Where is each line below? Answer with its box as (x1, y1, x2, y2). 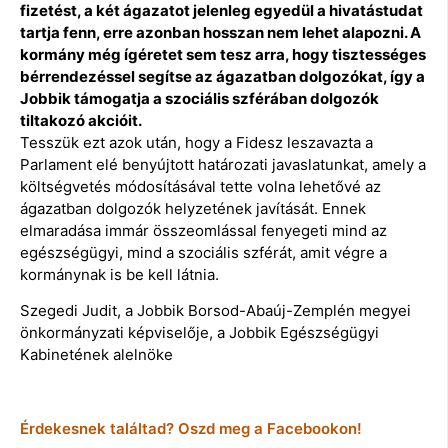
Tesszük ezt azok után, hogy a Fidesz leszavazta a (20, 132, 373, 152)
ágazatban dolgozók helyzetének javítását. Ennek (20, 198, 366, 218)
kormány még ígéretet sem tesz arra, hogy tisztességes (20, 44, 426, 64)
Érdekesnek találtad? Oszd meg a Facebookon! (20, 418, 362, 438)
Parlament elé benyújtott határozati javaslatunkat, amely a (20, 154, 426, 174)
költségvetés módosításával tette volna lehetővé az (20, 176, 381, 196)
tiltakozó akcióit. (20, 110, 142, 130)
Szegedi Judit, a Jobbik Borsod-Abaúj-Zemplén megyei (20, 301, 411, 321)
